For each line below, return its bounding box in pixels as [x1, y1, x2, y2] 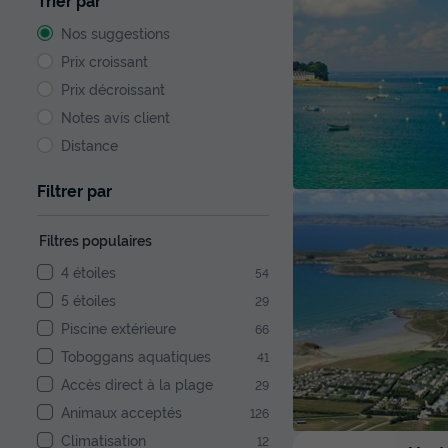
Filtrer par [37, 179, 112, 202]
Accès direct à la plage [61, 374, 213, 394]
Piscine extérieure [61, 318, 176, 338]
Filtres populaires [39, 230, 152, 250]
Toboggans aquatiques [61, 346, 211, 366]
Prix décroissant [61, 79, 165, 99]
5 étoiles [61, 290, 116, 310]
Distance [61, 135, 118, 155]
